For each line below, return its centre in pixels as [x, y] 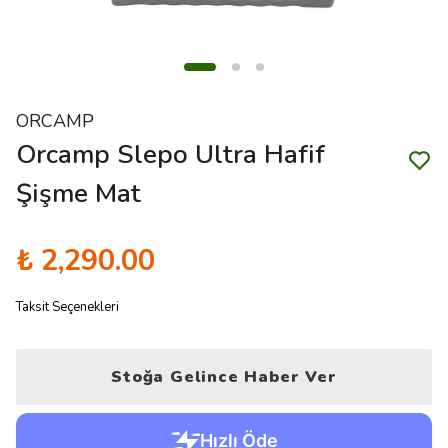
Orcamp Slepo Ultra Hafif [170, 154]
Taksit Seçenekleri [67, 307]
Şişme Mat [78, 193]
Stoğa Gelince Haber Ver [224, 377]
